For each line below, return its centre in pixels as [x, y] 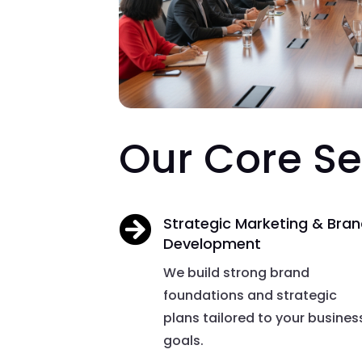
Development [213, 244]
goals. [184, 341]
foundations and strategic [250, 296]
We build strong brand [237, 273]
